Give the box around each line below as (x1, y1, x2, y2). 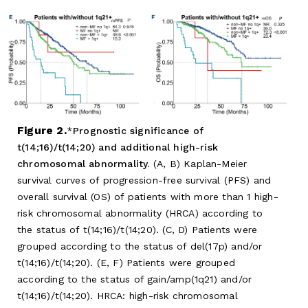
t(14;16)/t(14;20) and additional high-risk (17, 142, 219, 153)
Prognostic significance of (72, 125, 203, 137)
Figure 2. (17, 124, 67, 137)
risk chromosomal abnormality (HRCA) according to (17, 208, 263, 219)
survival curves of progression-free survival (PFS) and (17, 175, 272, 186)
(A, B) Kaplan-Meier (149, 158, 247, 170)
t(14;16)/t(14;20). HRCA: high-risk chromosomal (17, 290, 238, 302)
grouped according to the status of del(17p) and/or (17, 241, 263, 252)
